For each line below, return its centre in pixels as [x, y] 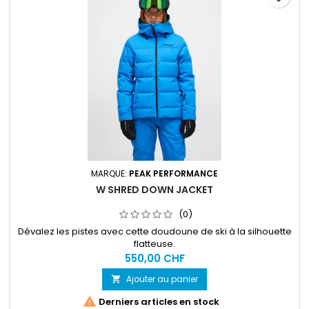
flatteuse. [154, 244]
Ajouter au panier [162, 279]
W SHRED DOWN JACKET [154, 190]
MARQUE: [110, 173]
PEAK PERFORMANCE [173, 173]
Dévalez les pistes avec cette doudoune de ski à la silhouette [154, 231]
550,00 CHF [154, 258]
